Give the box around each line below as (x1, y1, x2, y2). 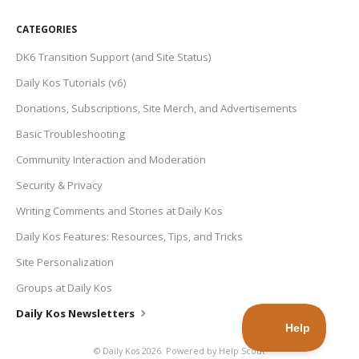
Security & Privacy (16, 177, 103, 192)
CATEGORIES (16, 22, 77, 36)
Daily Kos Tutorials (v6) (16, 75, 127, 90)
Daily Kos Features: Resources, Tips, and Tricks (16, 228, 243, 244)
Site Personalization (16, 254, 114, 269)
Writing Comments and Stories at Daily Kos (16, 203, 223, 218)
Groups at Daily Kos (16, 280, 112, 295)
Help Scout (219, 344, 265, 357)
